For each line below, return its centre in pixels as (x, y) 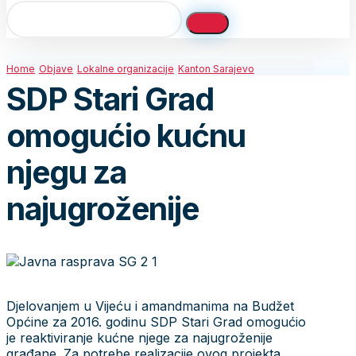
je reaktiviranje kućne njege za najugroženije (139, 337)
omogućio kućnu (126, 136)
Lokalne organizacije (126, 69)
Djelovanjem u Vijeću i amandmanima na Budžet (150, 306)
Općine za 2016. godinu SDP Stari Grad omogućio (156, 321)
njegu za (66, 172)
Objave (56, 69)
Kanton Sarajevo (216, 69)
